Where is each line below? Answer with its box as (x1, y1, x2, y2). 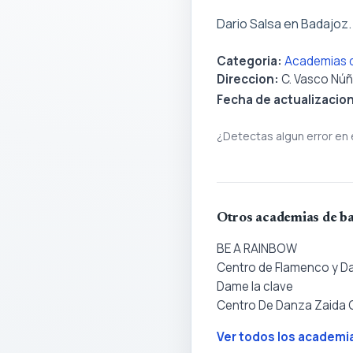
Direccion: (217, 71, 279, 88)
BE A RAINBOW (217, 240, 297, 257)
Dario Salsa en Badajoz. (217, 14, 351, 32)
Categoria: (217, 52, 282, 69)
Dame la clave (217, 277, 293, 295)
